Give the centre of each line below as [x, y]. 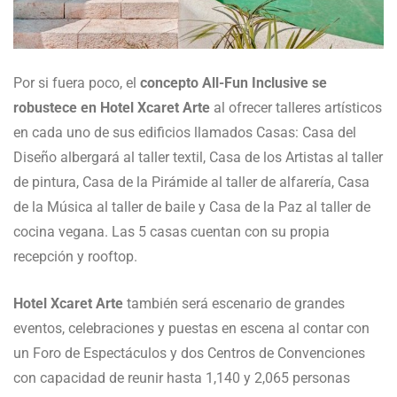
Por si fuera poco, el [75, 82]
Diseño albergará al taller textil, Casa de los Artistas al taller [198, 157]
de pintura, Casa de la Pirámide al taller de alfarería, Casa [191, 182]
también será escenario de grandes [234, 303]
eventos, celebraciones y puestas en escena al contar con [191, 328]
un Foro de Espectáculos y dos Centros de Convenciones [189, 353]
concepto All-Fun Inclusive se [232, 82]
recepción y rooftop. [75, 256]
